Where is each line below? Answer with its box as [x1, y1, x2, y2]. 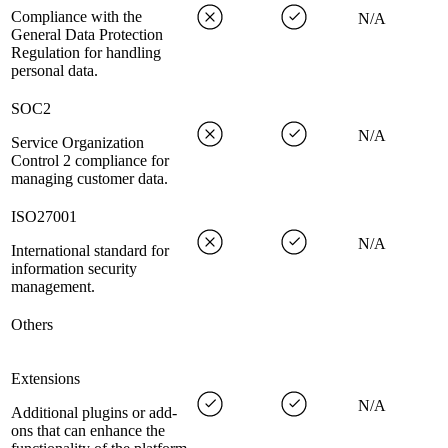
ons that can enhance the [11, 422, 165, 440]
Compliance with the [11, 8, 142, 26]
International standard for [11, 242, 169, 260]
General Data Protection [11, 26, 163, 44]
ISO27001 [11, 208, 77, 226]
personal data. [11, 62, 98, 80]
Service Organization [11, 134, 144, 152]
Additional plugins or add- [11, 404, 177, 422]
